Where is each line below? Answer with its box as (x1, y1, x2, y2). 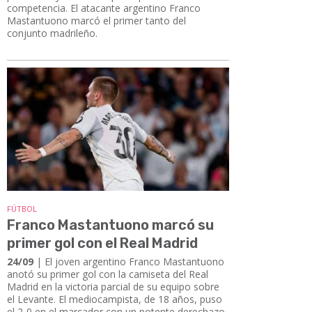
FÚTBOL (7, 203, 37, 214)
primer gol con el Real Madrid (7, 234, 198, 251)
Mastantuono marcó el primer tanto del (7, 14, 186, 28)
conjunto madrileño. (7, 26, 97, 40)
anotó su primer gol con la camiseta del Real (7, 267, 208, 281)
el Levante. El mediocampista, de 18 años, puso (7, 292, 222, 306)
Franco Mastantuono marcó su (7, 216, 214, 233)
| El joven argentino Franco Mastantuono (33, 254, 224, 268)
